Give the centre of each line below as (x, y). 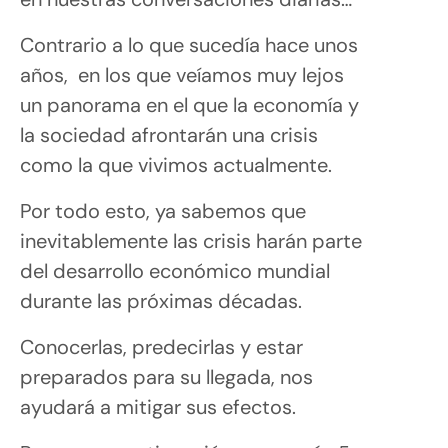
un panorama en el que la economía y (189, 104)
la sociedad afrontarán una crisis (169, 134)
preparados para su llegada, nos (166, 376)
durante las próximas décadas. (161, 300)
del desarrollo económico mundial (175, 270)
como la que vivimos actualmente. (176, 164)
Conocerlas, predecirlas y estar (161, 346)
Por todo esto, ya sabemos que (163, 210)
